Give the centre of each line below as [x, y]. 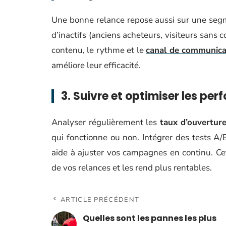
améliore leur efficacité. [96, 65]
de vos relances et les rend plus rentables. [132, 168]
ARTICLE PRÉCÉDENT [100, 200]
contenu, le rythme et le [99, 50]
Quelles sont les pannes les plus [150, 218]
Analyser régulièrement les [106, 122]
